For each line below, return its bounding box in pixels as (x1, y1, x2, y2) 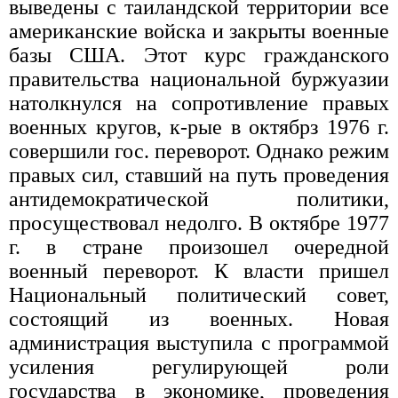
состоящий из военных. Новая (9, 306, 389, 330)
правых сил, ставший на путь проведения (9, 163, 389, 187)
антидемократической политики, (9, 187, 389, 211)
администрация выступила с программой (9, 330, 389, 354)
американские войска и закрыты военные (9, 19, 389, 43)
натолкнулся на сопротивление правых (9, 91, 389, 115)
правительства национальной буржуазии (9, 67, 389, 91)
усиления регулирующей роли (9, 354, 389, 378)
